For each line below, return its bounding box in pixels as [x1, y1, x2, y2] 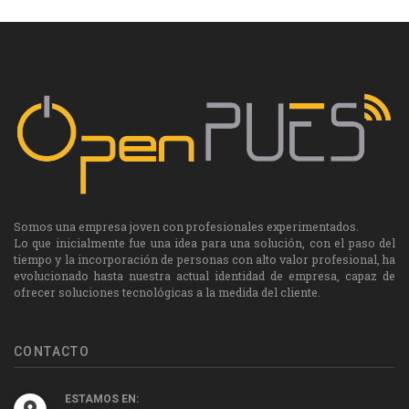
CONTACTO [14, 344, 90, 360]
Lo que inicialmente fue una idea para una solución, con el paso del [14, 236, 395, 251]
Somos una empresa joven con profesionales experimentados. [14, 219, 359, 235]
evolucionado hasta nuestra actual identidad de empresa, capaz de [14, 268, 395, 284]
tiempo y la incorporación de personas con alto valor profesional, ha [14, 252, 395, 267]
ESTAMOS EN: [65, 393, 139, 406]
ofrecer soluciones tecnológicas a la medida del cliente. [14, 285, 320, 300]
